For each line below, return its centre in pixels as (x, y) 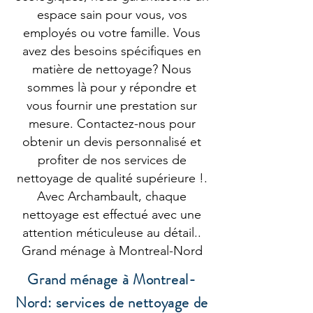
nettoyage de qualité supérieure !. (112, 178)
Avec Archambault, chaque (112, 196)
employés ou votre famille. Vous (112, 33)
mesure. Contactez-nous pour (112, 124)
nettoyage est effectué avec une (112, 214)
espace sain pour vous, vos (112, 15)
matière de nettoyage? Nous (112, 69)
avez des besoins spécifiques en (112, 51)
